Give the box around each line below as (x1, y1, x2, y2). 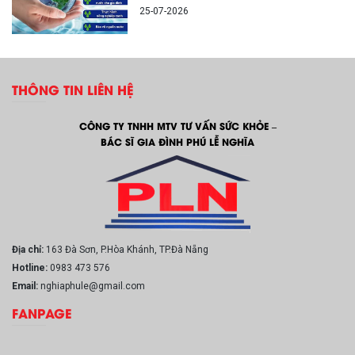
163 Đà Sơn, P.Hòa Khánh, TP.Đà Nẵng (46, 243, 208, 255)
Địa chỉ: (12, 243, 46, 255)
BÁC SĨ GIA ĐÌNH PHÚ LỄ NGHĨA (101, 134, 254, 148)
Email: (12, 280, 40, 292)
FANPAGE (12, 303, 71, 322)
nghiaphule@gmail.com (40, 280, 145, 292)
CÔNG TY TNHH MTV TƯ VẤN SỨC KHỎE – (78, 118, 277, 132)
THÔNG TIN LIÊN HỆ (12, 79, 133, 98)
